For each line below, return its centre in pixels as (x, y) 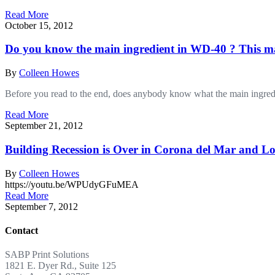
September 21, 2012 (44, 126)
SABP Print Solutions (47, 255)
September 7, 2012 (41, 206)
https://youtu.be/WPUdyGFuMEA (72, 184)
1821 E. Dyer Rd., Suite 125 (60, 266)
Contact (21, 230)
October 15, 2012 (39, 25)
